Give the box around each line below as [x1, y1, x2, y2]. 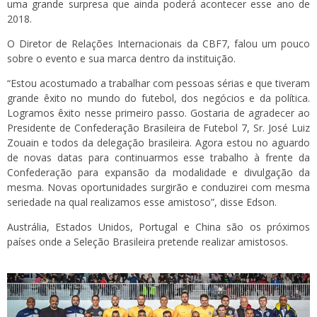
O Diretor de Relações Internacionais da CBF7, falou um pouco [7, 37, 310, 51]
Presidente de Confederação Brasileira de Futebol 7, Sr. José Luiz [7, 121, 310, 135]
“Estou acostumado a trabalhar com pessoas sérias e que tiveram [7, 76, 310, 91]
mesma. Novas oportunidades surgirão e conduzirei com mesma [7, 180, 310, 195]
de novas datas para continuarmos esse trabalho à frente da [7, 151, 310, 165]
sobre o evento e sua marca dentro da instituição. [7, 52, 236, 66]
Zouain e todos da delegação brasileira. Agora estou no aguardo [7, 136, 310, 150]
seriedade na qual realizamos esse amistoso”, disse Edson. [7, 195, 277, 209]
